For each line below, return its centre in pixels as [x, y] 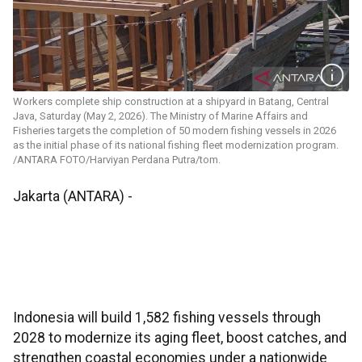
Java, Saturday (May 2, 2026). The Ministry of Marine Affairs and [160, 116]
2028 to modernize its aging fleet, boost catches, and [180, 338]
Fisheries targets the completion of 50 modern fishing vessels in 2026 [175, 131]
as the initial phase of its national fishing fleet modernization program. [176, 145]
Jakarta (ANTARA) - [73, 197]
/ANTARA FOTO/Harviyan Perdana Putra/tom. [117, 160]
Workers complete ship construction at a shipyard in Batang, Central [171, 102]
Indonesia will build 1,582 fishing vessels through [167, 318]
